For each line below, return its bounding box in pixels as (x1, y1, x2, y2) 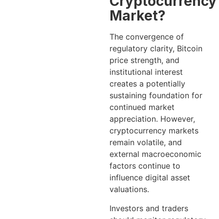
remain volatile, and (109, 137, 182, 148)
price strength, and (109, 55, 179, 66)
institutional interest (109, 67, 183, 77)
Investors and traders (109, 203, 188, 213)
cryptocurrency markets (109, 126, 198, 136)
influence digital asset (109, 173, 190, 183)
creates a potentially (109, 79, 185, 89)
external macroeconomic (109, 149, 201, 159)
